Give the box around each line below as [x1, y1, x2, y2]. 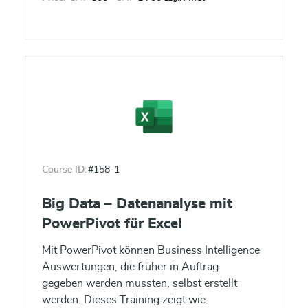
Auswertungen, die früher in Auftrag [42, 261, 219, 272]
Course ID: [42, 165, 87, 175]
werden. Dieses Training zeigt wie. [42, 294, 208, 305]
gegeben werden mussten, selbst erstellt [42, 278, 237, 289]
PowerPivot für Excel [42, 217, 182, 231]
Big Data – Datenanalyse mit [42, 197, 232, 211]
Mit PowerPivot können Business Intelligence [42, 245, 260, 256]
